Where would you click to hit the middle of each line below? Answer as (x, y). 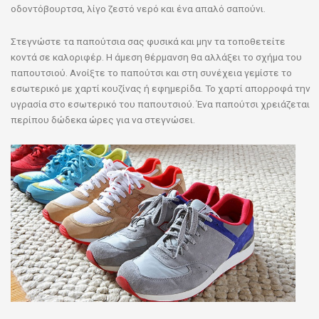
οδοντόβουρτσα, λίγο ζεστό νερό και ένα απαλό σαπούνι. (138, 8)
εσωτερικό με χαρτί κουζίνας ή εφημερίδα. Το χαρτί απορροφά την (161, 88)
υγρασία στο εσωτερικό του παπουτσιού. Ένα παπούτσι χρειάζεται (160, 104)
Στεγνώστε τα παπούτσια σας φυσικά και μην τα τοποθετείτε (148, 41)
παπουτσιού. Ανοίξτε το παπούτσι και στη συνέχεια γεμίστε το (151, 72)
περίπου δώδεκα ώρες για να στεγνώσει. (103, 119)
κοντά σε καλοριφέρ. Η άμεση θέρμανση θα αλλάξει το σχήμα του (156, 57)
